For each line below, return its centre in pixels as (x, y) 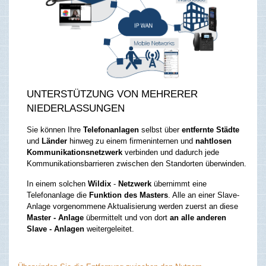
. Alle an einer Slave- (204, 195)
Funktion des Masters (129, 195)
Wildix (99, 184)
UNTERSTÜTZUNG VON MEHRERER (112, 94)
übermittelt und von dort (127, 218)
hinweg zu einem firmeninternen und (131, 141)
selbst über (160, 130)
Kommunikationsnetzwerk (75, 153)
